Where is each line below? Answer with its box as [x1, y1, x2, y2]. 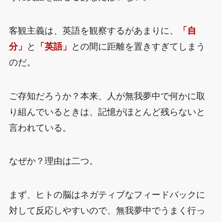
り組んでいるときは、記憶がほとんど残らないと [8, 107, 205, 117]
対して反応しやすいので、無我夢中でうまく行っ [8, 206, 205, 216]
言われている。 [8, 122, 71, 133]
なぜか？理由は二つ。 [8, 156, 98, 166]
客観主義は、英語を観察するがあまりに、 [8, 25, 178, 36]
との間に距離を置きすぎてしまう [71, 41, 205, 52]
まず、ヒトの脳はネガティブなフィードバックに [8, 190, 205, 200]
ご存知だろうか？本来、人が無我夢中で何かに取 [8, 91, 205, 101]
